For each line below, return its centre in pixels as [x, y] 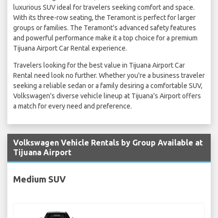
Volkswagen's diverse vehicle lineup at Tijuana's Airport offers [107, 96]
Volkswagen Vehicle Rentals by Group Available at [108, 143]
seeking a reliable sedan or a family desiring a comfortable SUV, [108, 86]
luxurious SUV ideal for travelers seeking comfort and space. [104, 8]
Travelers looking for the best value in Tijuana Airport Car [99, 65]
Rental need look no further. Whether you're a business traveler [109, 76]
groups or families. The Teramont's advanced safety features [105, 28]
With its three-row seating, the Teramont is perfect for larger [104, 18]
